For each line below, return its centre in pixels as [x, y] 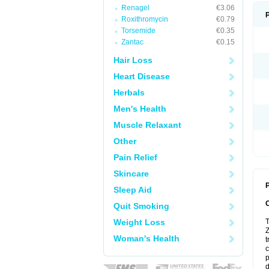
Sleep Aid [133, 190]
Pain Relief [135, 157]
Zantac [132, 42]
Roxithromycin [145, 19]
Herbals [129, 92]
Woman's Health [147, 238]
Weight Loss [139, 222]
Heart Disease [142, 76]
